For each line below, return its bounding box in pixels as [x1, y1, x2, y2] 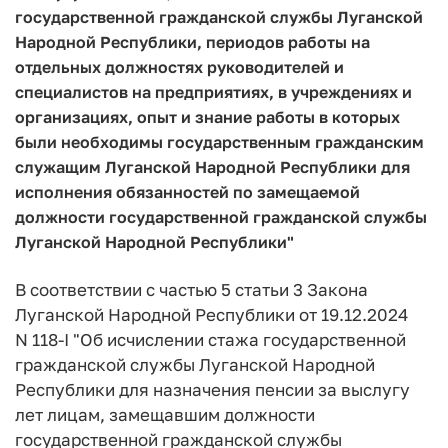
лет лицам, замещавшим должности [15, 404, 315, 425]
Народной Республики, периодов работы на [15, 31, 370, 52]
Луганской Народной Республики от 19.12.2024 [15, 304, 408, 325]
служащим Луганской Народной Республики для [15, 156, 410, 177]
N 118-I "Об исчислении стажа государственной [15, 329, 406, 350]
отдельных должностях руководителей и [15, 56, 344, 77]
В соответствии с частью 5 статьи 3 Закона [15, 279, 368, 300]
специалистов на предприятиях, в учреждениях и [15, 81, 412, 102]
